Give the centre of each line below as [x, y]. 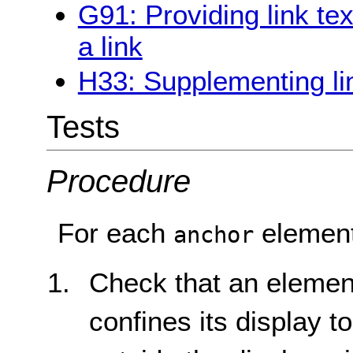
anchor [214, 234]
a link [110, 46]
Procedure [118, 182]
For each [116, 232]
